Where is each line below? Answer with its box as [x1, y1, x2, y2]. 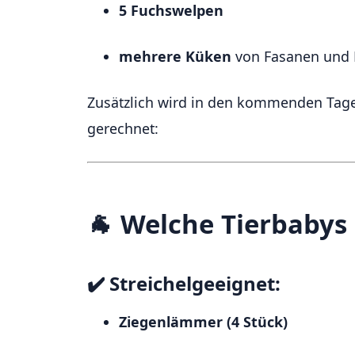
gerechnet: [87, 119, 158, 139]
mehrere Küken [119, 47, 231, 67]
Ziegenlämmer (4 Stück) [119, 312, 288, 332]
